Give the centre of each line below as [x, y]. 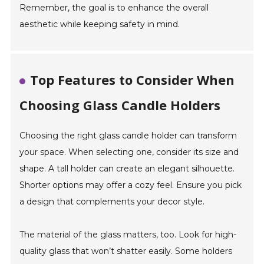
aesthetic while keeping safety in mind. [100, 24]
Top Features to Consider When [133, 80]
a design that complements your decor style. [112, 202]
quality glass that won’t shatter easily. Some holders [126, 251]
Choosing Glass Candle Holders [120, 105]
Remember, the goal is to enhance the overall [114, 8]
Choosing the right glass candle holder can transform [128, 136]
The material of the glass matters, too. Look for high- [128, 235]
